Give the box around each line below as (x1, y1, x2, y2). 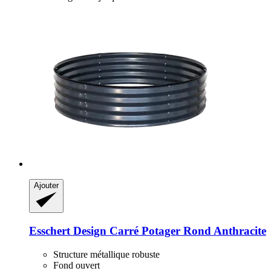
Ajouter (34, 181, 59, 191)
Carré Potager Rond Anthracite (106, 224, 266, 238)
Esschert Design (29, 224, 106, 238)
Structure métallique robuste (53, 249, 160, 260)
